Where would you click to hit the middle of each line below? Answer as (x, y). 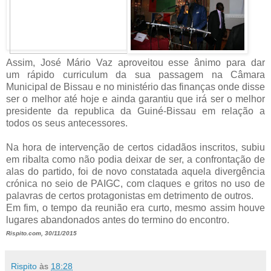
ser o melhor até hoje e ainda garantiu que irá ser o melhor (135, 99)
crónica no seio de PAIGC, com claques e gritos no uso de (135, 183)
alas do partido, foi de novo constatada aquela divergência (135, 171)
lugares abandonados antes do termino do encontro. (118, 220)
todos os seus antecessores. (67, 123)
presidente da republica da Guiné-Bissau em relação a (135, 111)
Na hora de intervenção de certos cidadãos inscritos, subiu (135, 147)
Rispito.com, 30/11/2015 (41, 233)
